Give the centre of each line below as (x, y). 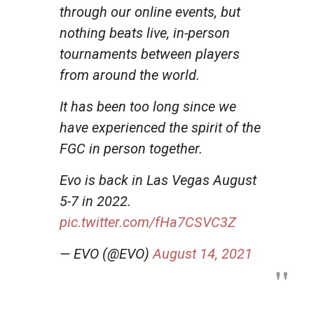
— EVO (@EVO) (106, 253)
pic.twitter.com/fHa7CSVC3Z (148, 222)
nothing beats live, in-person (145, 33)
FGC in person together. (131, 148)
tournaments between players (150, 54)
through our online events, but (150, 12)
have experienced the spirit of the (160, 127)
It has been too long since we (148, 106)
